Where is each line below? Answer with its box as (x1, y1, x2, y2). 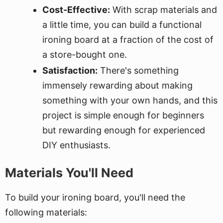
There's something (98, 65, 179, 76)
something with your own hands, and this (42, 95, 218, 106)
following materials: (5, 207, 87, 218)
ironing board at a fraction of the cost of (42, 34, 214, 45)
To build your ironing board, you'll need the (5, 192, 185, 203)
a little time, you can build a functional (42, 19, 202, 30)
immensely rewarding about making (42, 80, 193, 91)
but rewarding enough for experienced (42, 125, 205, 135)
